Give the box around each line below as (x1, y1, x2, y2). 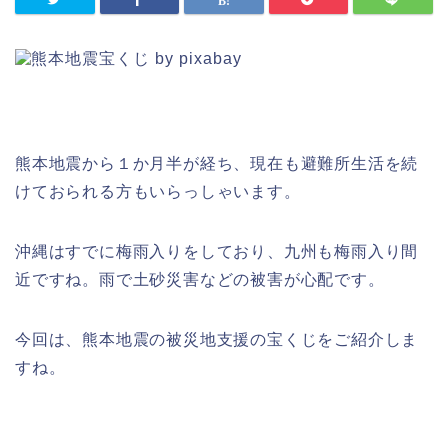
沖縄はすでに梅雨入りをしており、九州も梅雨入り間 (15, 243, 419, 261)
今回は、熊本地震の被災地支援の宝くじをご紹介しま (15, 331, 419, 349)
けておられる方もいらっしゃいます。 (15, 183, 301, 201)
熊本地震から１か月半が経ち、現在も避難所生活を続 (15, 155, 419, 173)
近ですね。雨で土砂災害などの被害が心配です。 (15, 271, 385, 289)
